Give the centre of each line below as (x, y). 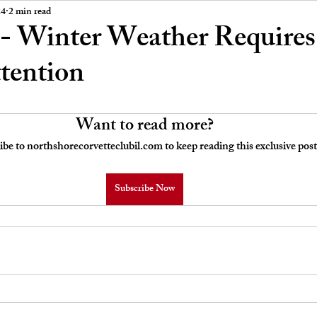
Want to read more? (144, 127)
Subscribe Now (144, 189)
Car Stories (198, 14)
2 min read (30, 12)
